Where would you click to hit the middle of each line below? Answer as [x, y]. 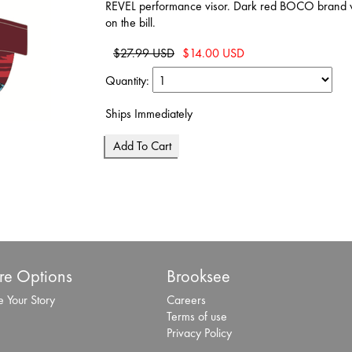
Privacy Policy [199, 333]
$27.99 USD [144, 53]
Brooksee [198, 277]
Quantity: [129, 81]
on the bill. [130, 23]
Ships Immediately [149, 114]
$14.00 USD [213, 53]
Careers [186, 300]
